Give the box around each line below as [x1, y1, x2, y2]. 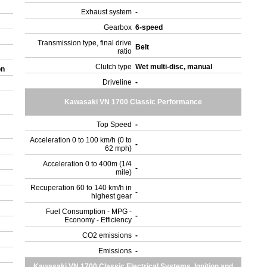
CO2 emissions [82, 231, 132, 240]
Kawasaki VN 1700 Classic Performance [64, 98, 203, 106]
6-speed [135, 23, 165, 32]
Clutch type [95, 63, 132, 71]
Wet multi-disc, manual [135, 63, 215, 71]
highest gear [91, 192, 132, 200]
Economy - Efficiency [64, 216, 132, 224]
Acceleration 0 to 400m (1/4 [43, 160, 132, 168]
